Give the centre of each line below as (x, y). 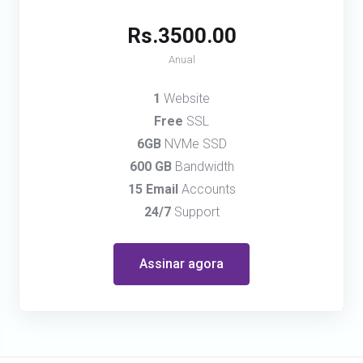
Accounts (207, 189)
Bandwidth (203, 167)
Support (195, 212)
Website (185, 98)
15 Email (153, 189)
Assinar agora (181, 264)
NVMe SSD (194, 144)
